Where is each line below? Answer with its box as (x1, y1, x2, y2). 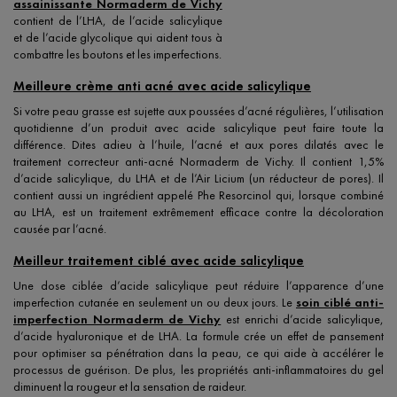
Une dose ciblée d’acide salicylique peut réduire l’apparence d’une (13, 277, 384, 294)
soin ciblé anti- (296, 294, 384, 311)
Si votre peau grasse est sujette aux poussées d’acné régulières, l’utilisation (13, 103, 384, 120)
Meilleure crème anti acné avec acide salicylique (13, 77, 311, 96)
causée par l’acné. (13, 221, 106, 237)
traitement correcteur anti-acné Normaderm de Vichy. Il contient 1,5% (13, 153, 384, 170)
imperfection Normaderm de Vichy (13, 311, 222, 328)
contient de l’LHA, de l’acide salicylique (13, 12, 222, 29)
